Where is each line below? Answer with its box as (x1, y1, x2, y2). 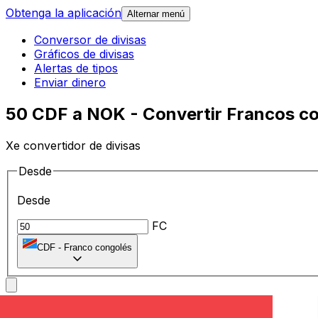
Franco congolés (64, 242, 132, 253)
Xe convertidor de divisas (6, 138, 141, 153)
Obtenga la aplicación (6, 6, 121, 21)
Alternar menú (127, 9, 185, 20)
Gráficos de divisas (34, 47, 134, 62)
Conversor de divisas (34, 33, 146, 48)
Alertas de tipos (34, 61, 118, 76)
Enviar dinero (34, 75, 106, 90)
